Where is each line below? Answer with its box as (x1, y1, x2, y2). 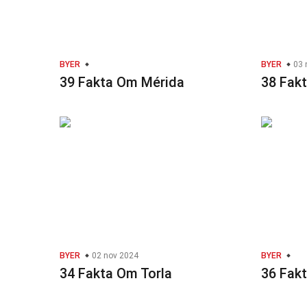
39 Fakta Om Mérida (60, 74, 184, 90)
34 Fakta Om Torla (60, 265, 172, 282)
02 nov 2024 (90, 251, 138, 260)
